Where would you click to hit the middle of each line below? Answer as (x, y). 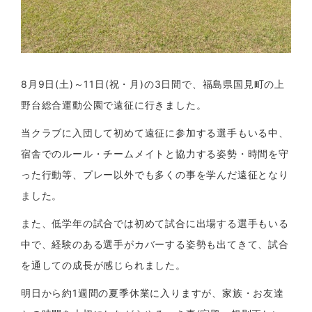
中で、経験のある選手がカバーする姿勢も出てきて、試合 (155, 244)
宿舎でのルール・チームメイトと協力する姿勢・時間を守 (155, 153)
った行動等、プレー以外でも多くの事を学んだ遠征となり (155, 174)
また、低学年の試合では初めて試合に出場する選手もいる (155, 223)
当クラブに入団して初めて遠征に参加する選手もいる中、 (155, 132)
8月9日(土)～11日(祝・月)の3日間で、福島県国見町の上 (153, 84)
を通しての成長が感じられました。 (103, 265)
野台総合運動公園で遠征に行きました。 (114, 104)
